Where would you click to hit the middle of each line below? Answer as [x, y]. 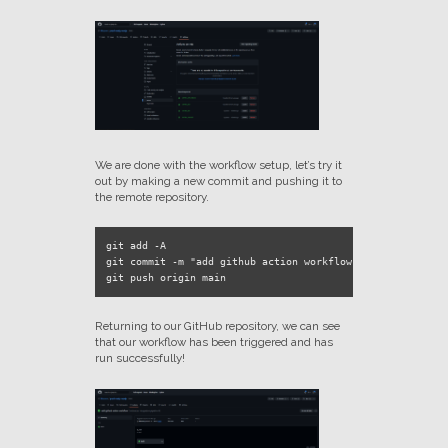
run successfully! [139, 358]
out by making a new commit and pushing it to [218, 181]
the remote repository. [151, 197]
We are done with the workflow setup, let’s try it [218, 165]
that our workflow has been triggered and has [213, 342]
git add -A [135, 245]
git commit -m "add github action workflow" [231, 261]
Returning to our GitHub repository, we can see [217, 326]
